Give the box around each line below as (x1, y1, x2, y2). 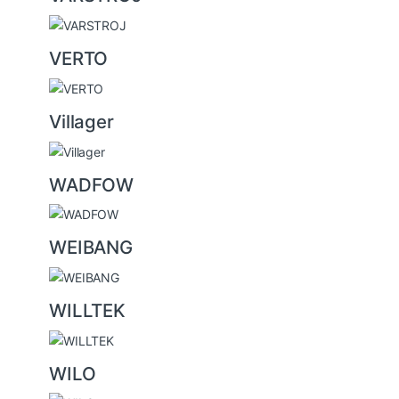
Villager (49, 110, 114, 133)
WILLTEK (49, 298, 126, 322)
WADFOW (49, 173, 134, 196)
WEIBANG (49, 236, 134, 259)
